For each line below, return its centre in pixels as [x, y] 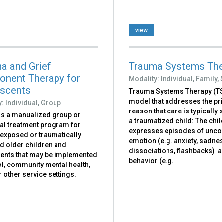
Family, [207, 79]
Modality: [145, 79]
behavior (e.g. [152, 160]
